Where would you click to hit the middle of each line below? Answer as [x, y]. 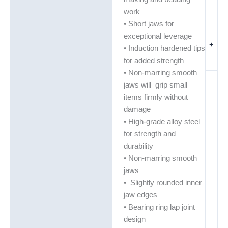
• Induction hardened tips [164, 48]
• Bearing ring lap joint [159, 207]
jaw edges [140, 195]
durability [138, 146]
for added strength [153, 60]
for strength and [149, 134]
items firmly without [155, 97]
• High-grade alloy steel [162, 121]
